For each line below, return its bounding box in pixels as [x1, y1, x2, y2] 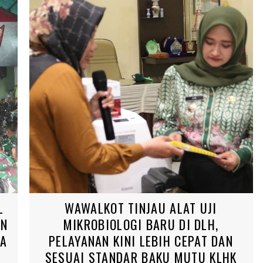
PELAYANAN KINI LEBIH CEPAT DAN [49, 231, 234, 250]
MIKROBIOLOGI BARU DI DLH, [63, 214, 219, 234]
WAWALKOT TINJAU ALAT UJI [65, 198, 217, 217]
